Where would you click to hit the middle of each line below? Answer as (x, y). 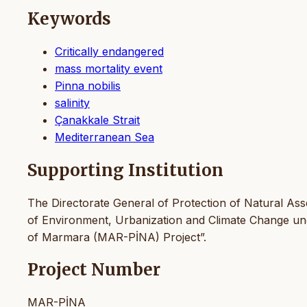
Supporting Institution (125, 170)
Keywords (69, 19)
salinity (72, 102)
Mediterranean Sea (105, 137)
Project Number (94, 270)
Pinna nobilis (88, 85)
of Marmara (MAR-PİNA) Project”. (117, 237)
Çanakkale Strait (97, 120)
